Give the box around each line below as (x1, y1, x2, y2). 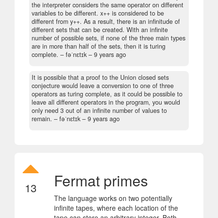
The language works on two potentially (54, 193, 172, 203)
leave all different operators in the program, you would (32, 97, 180, 107)
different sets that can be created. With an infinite (32, 25, 168, 34)
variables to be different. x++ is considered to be (32, 8, 164, 18)
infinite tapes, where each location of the (54, 202, 178, 213)
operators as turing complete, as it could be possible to (32, 89, 182, 98)
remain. (32, 114, 52, 123)
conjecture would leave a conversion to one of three (32, 81, 174, 90)
